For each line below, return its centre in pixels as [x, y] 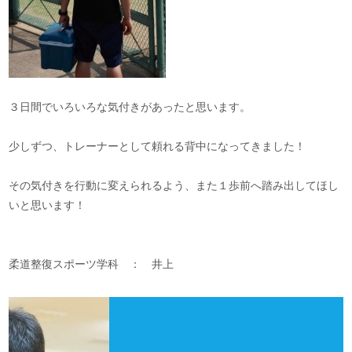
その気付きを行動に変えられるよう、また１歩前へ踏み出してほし [174, 186]
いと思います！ [48, 205]
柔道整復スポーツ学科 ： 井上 [92, 264]
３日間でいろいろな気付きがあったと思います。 [130, 107]
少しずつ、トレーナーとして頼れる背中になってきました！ [158, 147]
